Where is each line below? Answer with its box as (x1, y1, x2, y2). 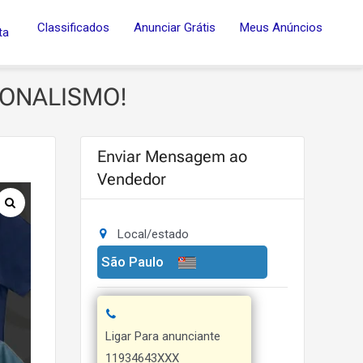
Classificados (37, 20, 109, 35)
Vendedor (96, 169, 166, 189)
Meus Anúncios (240, 20, 322, 35)
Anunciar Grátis (134, 20, 216, 35)
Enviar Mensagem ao (96, 147, 247, 166)
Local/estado (117, 227, 189, 241)
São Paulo (101, 254, 164, 270)
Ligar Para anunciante (105, 329, 220, 344)
